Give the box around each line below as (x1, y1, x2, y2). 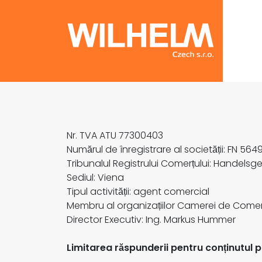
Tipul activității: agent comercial (67, 185, 209, 198)
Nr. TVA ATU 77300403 (67, 129, 163, 142)
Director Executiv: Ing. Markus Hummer (67, 213, 236, 226)
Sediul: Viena (67, 171, 124, 184)
